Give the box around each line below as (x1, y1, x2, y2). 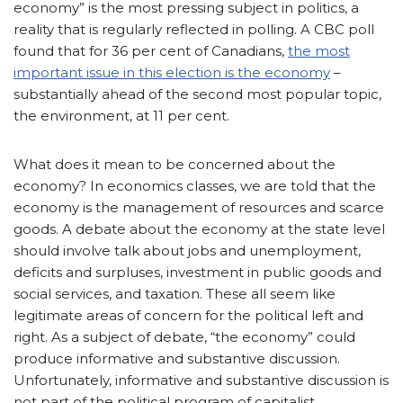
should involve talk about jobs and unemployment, (13, 242, 361, 260)
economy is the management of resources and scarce (13, 199, 384, 217)
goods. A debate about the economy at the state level (13, 220, 385, 238)
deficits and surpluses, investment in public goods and (13, 264, 381, 282)
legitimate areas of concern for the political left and (13, 307, 363, 325)
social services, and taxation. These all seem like (13, 285, 336, 303)
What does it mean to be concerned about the (13, 156, 336, 174)
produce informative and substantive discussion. (13, 350, 340, 368)
